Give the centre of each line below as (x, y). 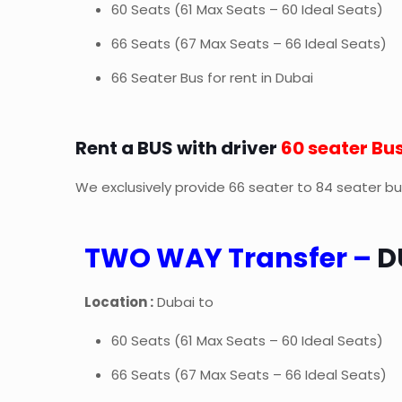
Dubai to (184, 302)
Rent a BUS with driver (177, 149)
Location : (119, 302)
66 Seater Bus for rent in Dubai (213, 78)
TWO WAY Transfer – (231, 259)
